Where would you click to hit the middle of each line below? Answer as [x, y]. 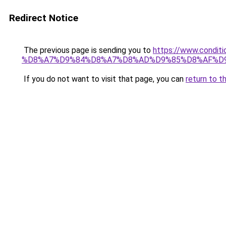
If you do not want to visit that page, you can [104, 79]
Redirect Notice [44, 18]
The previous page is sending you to [87, 50]
